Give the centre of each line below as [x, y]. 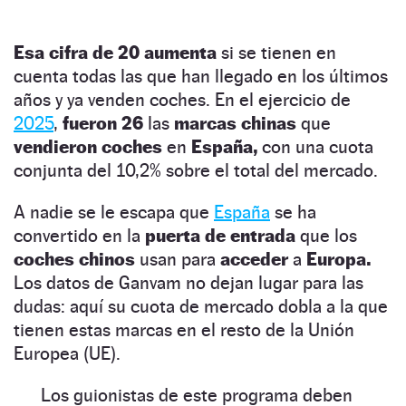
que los [326, 235]
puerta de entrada [220, 235]
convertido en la [79, 235]
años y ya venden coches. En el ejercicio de [182, 99]
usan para [178, 259]
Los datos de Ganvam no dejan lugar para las [188, 282]
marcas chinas [237, 123]
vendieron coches [88, 146]
